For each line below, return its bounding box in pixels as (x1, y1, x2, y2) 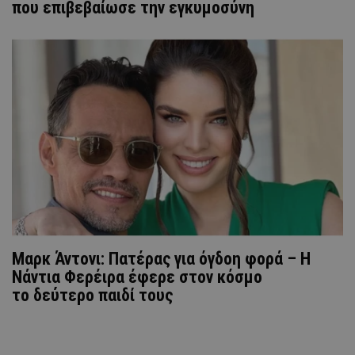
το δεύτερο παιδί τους (12, 284, 173, 305)
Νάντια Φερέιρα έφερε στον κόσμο (12, 266, 262, 287)
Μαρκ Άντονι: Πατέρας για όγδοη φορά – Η (12, 248, 311, 269)
